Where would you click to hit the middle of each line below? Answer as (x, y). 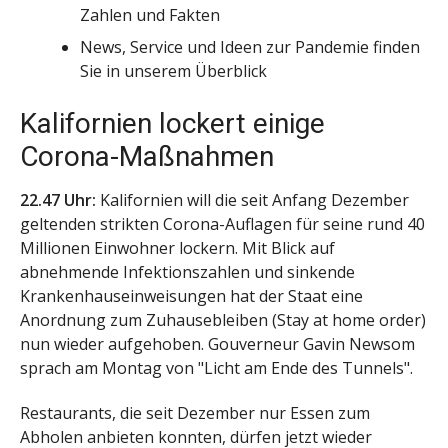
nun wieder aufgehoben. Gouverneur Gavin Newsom (217, 344)
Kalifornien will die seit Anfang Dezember (254, 200)
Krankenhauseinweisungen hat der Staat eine (191, 296)
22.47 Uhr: (60, 200)
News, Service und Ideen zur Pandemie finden (250, 47)
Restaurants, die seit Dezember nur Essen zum (195, 413)
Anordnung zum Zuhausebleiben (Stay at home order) (223, 320)
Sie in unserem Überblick (173, 71)
